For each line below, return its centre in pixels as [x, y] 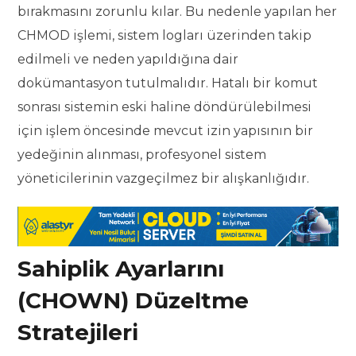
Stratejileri [78, 333]
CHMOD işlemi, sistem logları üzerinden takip [165, 36]
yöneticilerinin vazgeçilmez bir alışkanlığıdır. [164, 179]
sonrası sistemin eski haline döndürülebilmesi [165, 107]
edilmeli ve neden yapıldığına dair [128, 60]
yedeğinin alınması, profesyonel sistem [142, 155]
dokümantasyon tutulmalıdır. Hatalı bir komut [168, 83]
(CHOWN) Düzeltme [133, 301]
